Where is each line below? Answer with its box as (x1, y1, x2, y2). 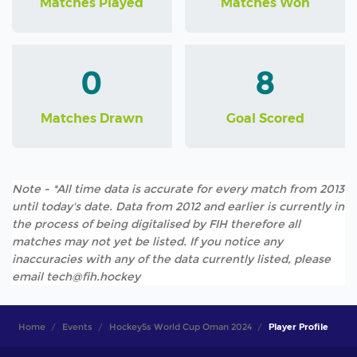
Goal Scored (226, 110, 304, 126)
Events (61, 321, 92, 333)
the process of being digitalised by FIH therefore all (12, 217, 300, 232)
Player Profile (268, 321, 328, 333)
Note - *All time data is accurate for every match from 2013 (12, 182, 344, 197)
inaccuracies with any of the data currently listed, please (12, 252, 331, 267)
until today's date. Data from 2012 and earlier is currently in (12, 199, 344, 214)
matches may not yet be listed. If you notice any (12, 234, 283, 249)
